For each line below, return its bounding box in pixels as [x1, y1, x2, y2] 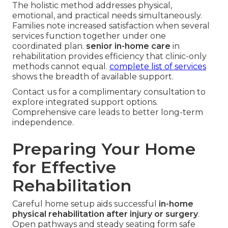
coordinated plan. [12, 41, 86, 51]
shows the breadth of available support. [12, 72, 174, 82]
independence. [12, 118, 74, 128]
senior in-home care [86, 41, 170, 51]
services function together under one [12, 31, 166, 41]
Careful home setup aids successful [12, 199, 159, 209]
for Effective [12, 157, 116, 178]
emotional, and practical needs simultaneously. [12, 11, 202, 21]
